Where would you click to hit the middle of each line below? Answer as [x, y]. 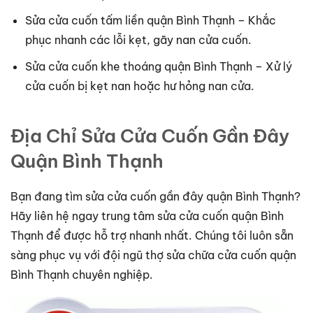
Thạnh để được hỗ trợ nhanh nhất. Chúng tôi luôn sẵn [152, 235]
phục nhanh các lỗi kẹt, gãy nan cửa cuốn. [138, 40]
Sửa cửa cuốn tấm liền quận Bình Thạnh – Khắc [150, 21]
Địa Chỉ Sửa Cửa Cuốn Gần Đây [150, 136]
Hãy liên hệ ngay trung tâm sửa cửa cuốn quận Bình [147, 216]
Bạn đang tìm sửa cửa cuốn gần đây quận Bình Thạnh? [155, 196]
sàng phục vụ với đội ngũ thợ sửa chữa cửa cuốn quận [153, 255]
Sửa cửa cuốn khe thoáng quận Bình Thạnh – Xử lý [158, 66]
